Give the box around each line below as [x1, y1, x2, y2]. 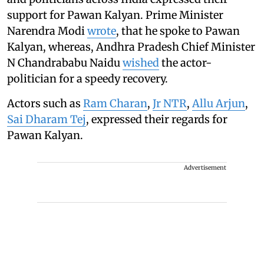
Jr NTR [153, 97, 187, 111]
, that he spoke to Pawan [116, 24, 240, 38]
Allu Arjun [192, 97, 245, 111]
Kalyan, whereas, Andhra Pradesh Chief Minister [7, 40, 255, 54]
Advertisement [184, 164, 226, 172]
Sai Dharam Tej [7, 113, 86, 127]
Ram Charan [83, 97, 147, 111]
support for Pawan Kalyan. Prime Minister [7, 8, 223, 22]
